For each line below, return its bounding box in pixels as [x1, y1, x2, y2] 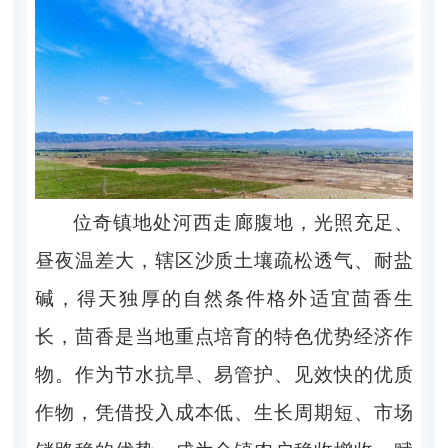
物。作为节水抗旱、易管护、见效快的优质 [34, 364, 414, 386]
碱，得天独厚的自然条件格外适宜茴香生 [34, 288, 414, 310]
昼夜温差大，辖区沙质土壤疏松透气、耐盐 [34, 250, 414, 272]
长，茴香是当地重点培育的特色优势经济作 [34, 326, 414, 348]
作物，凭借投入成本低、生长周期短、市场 [34, 402, 414, 424]
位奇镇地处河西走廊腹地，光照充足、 [72, 212, 414, 234]
